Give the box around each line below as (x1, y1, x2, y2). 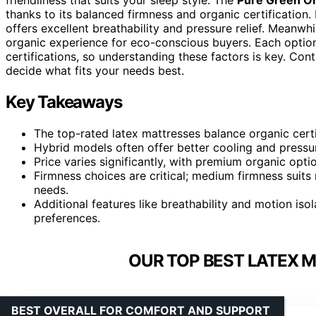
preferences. (34, 210, 100, 225)
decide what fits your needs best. (6, 63, 184, 78)
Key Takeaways (6, 91, 122, 112)
